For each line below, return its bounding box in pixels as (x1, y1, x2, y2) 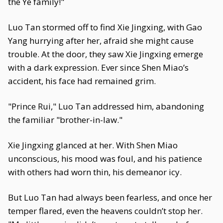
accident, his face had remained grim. (8, 75, 156, 87)
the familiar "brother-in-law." (8, 114, 122, 125)
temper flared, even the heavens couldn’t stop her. (8, 205, 203, 217)
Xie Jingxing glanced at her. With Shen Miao (8, 139, 178, 151)
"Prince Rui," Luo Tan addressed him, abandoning (8, 101, 204, 112)
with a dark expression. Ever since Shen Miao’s (8, 62, 189, 73)
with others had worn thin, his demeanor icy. (8, 166, 182, 178)
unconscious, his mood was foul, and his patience (8, 153, 202, 164)
